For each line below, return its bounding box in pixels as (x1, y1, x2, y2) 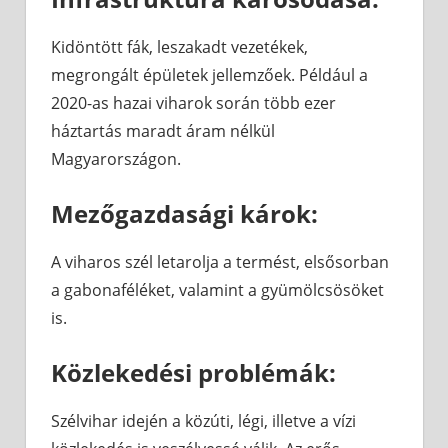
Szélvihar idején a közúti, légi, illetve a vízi (51, 410, 356, 433)
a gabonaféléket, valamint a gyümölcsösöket (51, 279, 384, 302)
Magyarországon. (51, 148, 181, 171)
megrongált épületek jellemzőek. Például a (51, 64, 368, 87)
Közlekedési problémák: (51, 356, 336, 390)
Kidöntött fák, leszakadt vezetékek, (51, 36, 308, 59)
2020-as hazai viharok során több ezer (51, 92, 336, 115)
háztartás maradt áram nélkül (51, 120, 275, 143)
